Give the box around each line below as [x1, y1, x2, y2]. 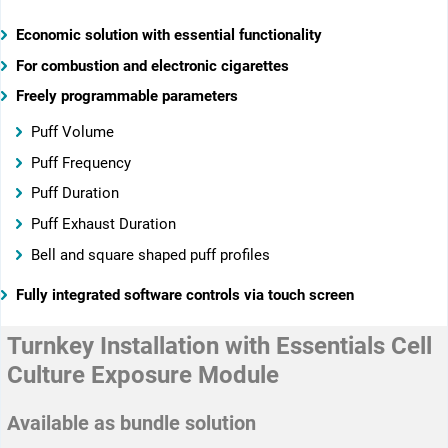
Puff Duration [31, 185, 119, 203]
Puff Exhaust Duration [31, 215, 176, 233]
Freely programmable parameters [16, 88, 238, 106]
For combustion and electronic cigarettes [16, 57, 289, 75]
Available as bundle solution [7, 411, 256, 435]
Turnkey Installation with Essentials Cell [7, 331, 432, 361]
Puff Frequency [31, 154, 131, 172]
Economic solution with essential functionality [16, 26, 322, 44]
